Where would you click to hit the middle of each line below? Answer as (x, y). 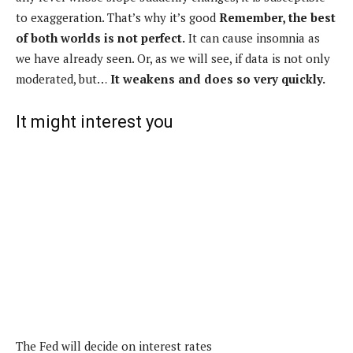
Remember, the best (276, 17)
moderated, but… (61, 78)
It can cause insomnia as (253, 37)
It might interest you (95, 121)
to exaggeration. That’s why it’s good (116, 17)
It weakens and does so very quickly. (216, 78)
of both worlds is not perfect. (100, 37)
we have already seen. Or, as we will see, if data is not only (173, 58)
